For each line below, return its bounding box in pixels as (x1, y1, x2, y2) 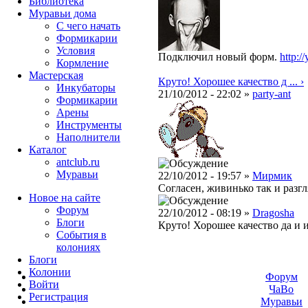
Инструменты (56, 119, 122, 131)
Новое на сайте (29, 192, 100, 203)
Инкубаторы (56, 82, 115, 93)
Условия (56, 45, 95, 56)
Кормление (56, 57, 109, 69)
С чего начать (56, 20, 120, 32)
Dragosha (252, 207, 294, 219)
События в (56, 229, 107, 241)
